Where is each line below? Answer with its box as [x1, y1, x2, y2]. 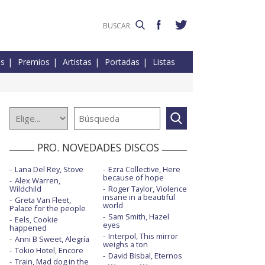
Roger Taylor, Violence [108, 183, 187, 195]
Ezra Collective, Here [108, 164, 180, 175]
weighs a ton [102, 239, 148, 250]
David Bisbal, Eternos [108, 250, 182, 261]
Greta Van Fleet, [15, 195, 71, 206]
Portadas [105, 56, 140, 68]
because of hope [102, 172, 164, 183]
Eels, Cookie [15, 214, 58, 225]
